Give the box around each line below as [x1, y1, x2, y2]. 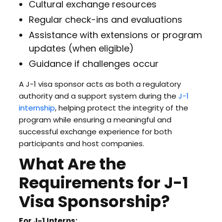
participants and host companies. [18, 138, 144, 149]
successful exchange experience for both [18, 126, 172, 137]
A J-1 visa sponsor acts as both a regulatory [18, 79, 181, 89]
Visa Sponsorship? [18, 190, 170, 213]
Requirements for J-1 [18, 171, 188, 194]
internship [18, 103, 55, 113]
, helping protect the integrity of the [55, 103, 188, 113]
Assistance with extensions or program [28, 29, 202, 41]
